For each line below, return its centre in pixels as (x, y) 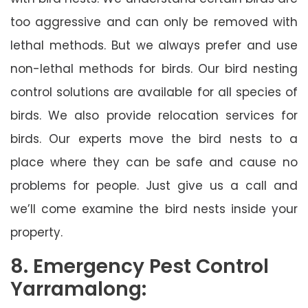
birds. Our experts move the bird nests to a (154, 139)
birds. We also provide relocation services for (154, 115)
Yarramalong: (78, 289)
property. (36, 232)
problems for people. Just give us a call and (154, 185)
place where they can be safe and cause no (154, 162)
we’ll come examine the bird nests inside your (154, 209)
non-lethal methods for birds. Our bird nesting (154, 68)
